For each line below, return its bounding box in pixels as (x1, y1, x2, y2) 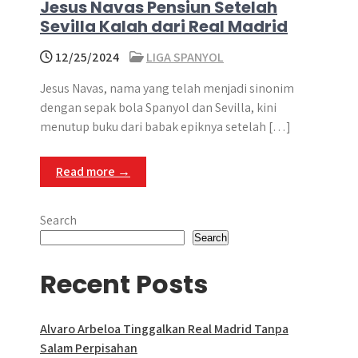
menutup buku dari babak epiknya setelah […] (40, 118, 291, 135)
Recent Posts (40, 266, 208, 302)
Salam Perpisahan (40, 340, 137, 356)
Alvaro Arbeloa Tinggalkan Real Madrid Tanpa (40, 320, 288, 337)
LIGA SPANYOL (146, 49, 224, 66)
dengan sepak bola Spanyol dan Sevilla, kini (40, 99, 276, 116)
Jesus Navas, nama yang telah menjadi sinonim (40, 80, 294, 97)
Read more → (56, 163, 130, 180)
